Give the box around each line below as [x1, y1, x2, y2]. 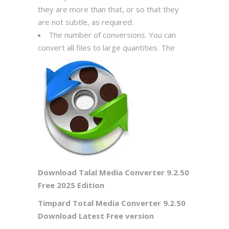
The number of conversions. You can [49, 30, 176, 40]
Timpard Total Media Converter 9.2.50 [38, 198, 186, 209]
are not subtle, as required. [38, 17, 133, 28]
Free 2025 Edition [38, 180, 104, 191]
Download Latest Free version [38, 211, 154, 221]
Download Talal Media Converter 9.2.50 [38, 167, 189, 178]
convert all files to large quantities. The [38, 42, 175, 53]
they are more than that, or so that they [38, 4, 179, 15]
